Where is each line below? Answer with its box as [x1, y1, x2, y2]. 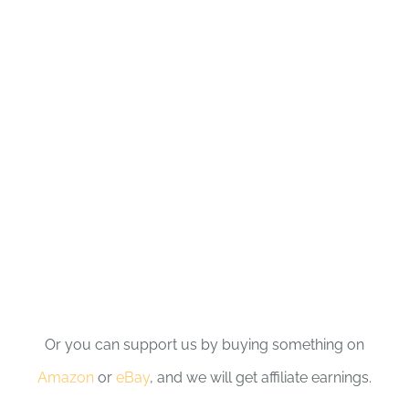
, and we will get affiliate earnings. [150, 368, 372, 386]
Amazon [37, 368, 94, 386]
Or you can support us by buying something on [45, 335, 364, 353]
